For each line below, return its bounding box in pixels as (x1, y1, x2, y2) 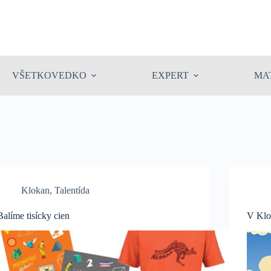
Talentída (54, 185, 90, 195)
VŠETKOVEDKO (12, 70, 87, 80)
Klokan (21, 185, 50, 195)
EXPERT (152, 70, 189, 80)
